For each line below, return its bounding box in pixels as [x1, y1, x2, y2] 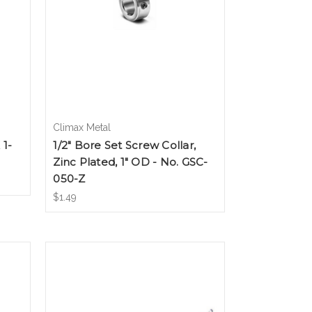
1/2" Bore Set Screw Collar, [53, 138, 196, 152]
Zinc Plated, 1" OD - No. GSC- [53, 155, 208, 169]
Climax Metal [53, 121, 111, 133]
